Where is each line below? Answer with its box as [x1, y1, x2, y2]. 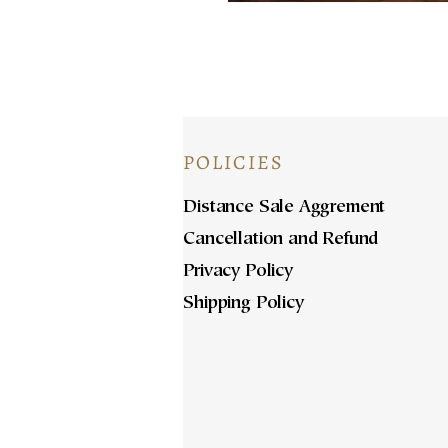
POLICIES [183, 149, 285, 177]
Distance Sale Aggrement [183, 199, 386, 218]
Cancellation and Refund [183, 231, 379, 250]
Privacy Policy [183, 263, 293, 282]
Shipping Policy [183, 295, 304, 314]
